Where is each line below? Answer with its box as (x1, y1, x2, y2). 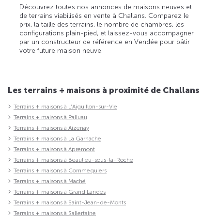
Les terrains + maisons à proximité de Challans (8, 85, 200, 95)
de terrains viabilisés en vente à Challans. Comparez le (19, 12, 189, 20)
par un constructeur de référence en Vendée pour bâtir (19, 38, 190, 46)
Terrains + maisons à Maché (14, 178, 86, 185)
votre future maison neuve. (19, 46, 103, 55)
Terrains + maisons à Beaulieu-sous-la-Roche (14, 156, 133, 164)
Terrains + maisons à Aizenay (14, 124, 89, 132)
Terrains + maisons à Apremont (14, 146, 95, 153)
